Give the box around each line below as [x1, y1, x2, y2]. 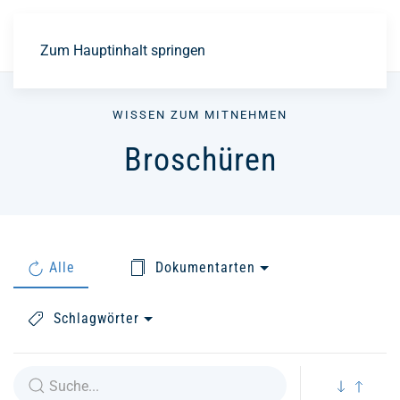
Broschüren [123, 141, 277, 179]
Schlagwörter [54, 310, 139, 328]
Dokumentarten [155, 259, 255, 277]
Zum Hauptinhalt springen [40, 42, 205, 59]
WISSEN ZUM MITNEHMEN [112, 108, 287, 121]
